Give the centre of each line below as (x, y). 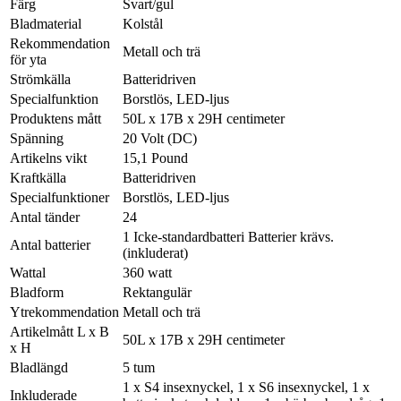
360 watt (147, 273)
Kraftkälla (38, 178)
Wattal (28, 273)
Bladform (37, 293)
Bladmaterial (46, 24)
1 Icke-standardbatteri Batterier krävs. (228, 237)
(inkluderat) (155, 253)
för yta (28, 60)
